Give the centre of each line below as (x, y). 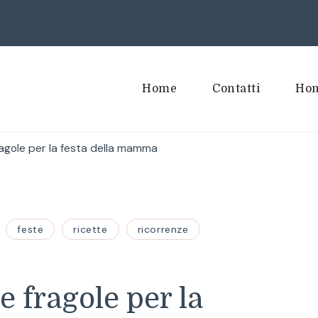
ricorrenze (163, 229)
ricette (91, 229)
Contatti (236, 89)
